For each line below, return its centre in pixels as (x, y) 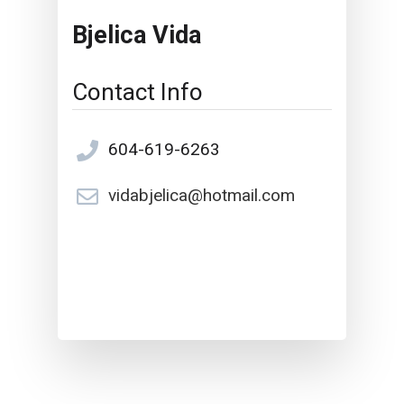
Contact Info (138, 92)
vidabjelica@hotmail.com (202, 195)
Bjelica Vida (137, 36)
